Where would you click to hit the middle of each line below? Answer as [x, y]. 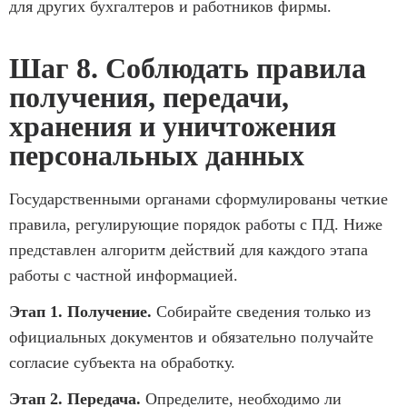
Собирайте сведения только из [261, 311]
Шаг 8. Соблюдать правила [188, 68]
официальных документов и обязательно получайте [191, 337]
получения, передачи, [149, 97]
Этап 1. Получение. [80, 311]
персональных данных [157, 155]
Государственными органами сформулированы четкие [199, 199]
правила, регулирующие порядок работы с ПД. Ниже [196, 224]
